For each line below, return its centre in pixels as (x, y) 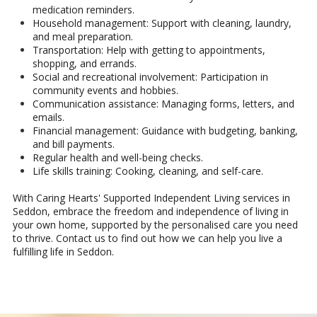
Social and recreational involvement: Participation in (150, 77)
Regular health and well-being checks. (118, 158)
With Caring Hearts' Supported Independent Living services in (151, 198)
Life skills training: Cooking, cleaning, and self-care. (148, 171)
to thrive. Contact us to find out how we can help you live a (148, 238)
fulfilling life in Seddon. (63, 252)
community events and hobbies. (105, 91)
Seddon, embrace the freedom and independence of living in (151, 212)
